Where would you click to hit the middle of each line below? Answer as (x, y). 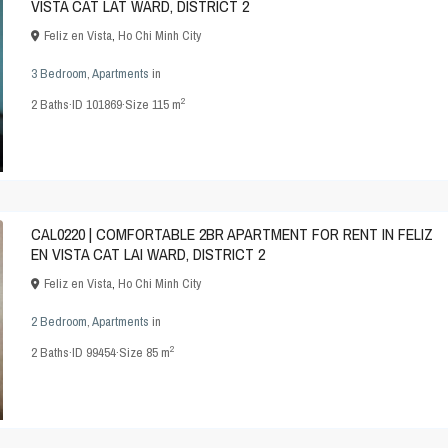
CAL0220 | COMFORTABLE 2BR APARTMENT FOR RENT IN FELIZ (232, 234)
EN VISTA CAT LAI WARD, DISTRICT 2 (148, 254)
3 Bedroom (59, 74)
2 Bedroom (59, 322)
